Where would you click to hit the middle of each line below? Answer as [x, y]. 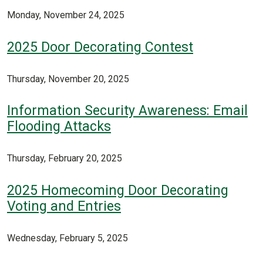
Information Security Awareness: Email [127, 111]
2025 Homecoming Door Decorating [118, 191]
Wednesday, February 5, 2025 [68, 238]
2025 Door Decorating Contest [100, 47]
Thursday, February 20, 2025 [65, 159]
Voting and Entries [64, 207]
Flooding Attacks [59, 127]
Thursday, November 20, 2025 [68, 79]
